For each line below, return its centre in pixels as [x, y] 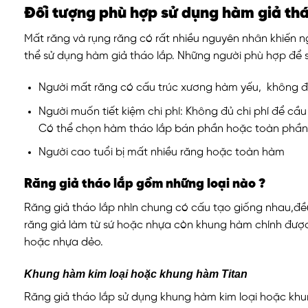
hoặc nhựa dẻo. [64, 242]
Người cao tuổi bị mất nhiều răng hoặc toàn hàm [161, 153]
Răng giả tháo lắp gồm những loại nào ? [145, 185]
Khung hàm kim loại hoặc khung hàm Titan [136, 274]
